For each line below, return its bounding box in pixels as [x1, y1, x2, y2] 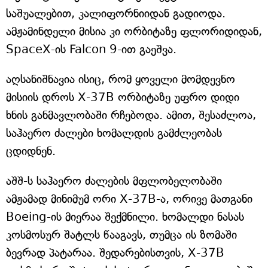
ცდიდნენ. [6, 144, 56, 159]
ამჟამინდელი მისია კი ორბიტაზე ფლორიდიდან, [6, 25, 262, 39]
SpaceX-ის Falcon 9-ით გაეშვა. [6, 42, 176, 57]
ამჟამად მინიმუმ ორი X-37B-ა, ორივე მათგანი [6, 192, 252, 206]
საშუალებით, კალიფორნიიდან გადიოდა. [6, 7, 226, 21]
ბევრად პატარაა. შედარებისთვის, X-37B [6, 246, 224, 260]
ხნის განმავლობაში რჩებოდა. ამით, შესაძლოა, [6, 108, 256, 123]
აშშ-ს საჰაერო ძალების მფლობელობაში [6, 174, 222, 188]
